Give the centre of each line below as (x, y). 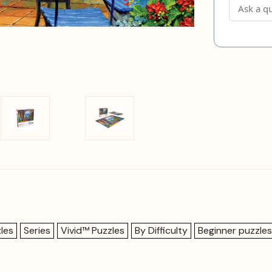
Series (37, 230)
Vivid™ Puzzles (93, 230)
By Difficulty (161, 230)
